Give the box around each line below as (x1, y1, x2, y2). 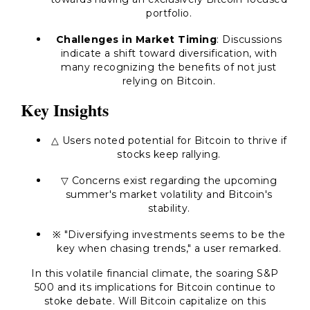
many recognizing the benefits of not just (61, 61, 277, 73)
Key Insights (21, 98, 109, 122)
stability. (147, 202, 190, 215)
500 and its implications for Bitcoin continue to (34, 281, 276, 293)
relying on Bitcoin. (122, 75, 216, 87)
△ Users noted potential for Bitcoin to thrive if (51, 134, 287, 147)
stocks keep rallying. (117, 148, 221, 161)
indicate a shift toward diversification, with (60, 47, 277, 60)
